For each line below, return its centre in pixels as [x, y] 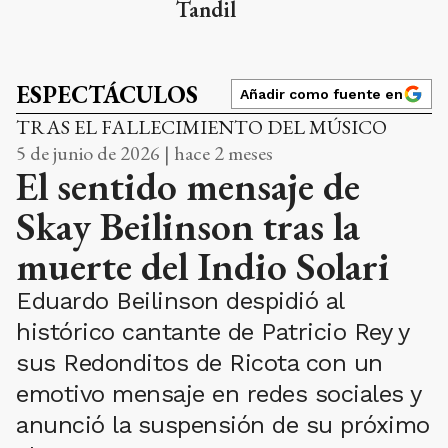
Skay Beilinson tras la [188, 225]
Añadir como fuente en [321, 93]
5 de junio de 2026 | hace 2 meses [144, 152]
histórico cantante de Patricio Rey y [212, 331]
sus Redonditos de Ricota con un [199, 362]
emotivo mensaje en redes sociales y [218, 393]
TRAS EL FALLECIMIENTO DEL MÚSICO [201, 126]
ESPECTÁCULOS [107, 94]
